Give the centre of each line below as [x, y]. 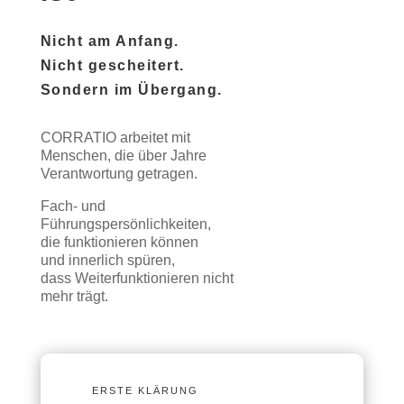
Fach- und [73, 206]
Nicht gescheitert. [112, 65]
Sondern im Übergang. [131, 90]
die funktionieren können [119, 242]
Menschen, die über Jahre [123, 156]
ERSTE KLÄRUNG [146, 390]
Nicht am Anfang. [110, 41]
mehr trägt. [74, 296]
